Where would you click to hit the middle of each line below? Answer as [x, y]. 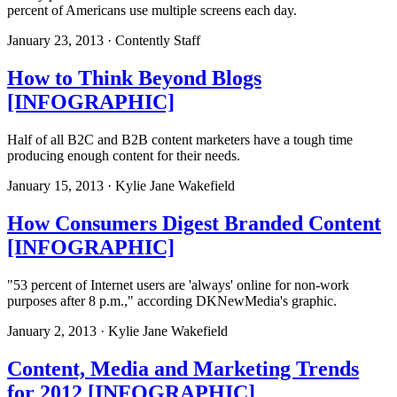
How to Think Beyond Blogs [134, 78]
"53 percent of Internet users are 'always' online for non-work [178, 284]
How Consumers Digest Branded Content [194, 223]
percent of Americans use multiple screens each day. [152, 11]
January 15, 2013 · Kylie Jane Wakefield [121, 185]
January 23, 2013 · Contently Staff [104, 41]
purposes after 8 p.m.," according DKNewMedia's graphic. [172, 300]
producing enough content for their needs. [124, 155]
